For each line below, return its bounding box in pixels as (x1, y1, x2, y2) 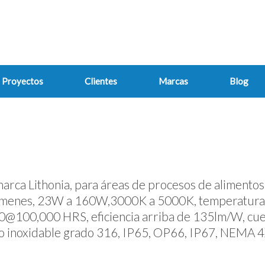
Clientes (85, 76, 117, 86)
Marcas (159, 76, 188, 86)
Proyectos (2, 76, 43, 86)
